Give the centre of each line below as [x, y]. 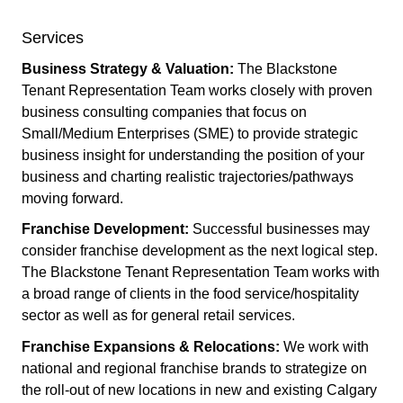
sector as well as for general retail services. [158, 316]
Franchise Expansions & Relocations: [151, 347]
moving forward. [72, 198]
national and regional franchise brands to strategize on [194, 369]
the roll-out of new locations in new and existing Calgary [199, 390]
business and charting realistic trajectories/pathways [188, 176]
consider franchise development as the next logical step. [200, 251]
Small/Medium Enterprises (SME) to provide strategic [190, 133]
